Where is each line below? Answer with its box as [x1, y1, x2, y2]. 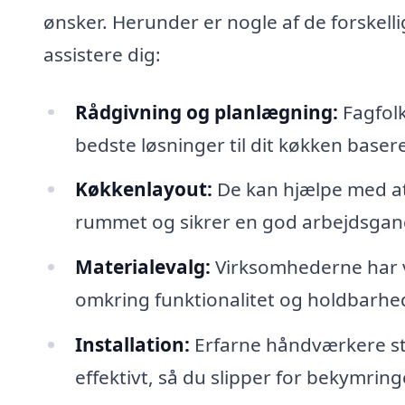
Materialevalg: [74, 254, 211, 280]
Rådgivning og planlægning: [74, 99, 338, 125]
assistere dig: [43, 41, 161, 67]
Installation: [74, 332, 190, 358]
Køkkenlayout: [74, 176, 212, 202]
